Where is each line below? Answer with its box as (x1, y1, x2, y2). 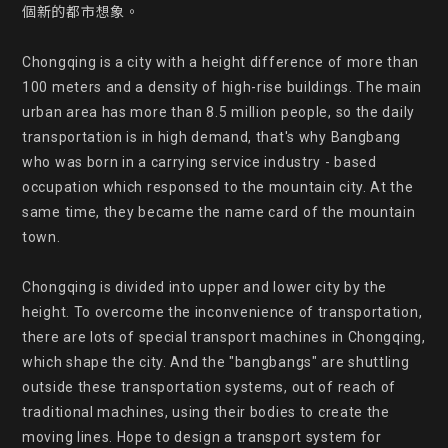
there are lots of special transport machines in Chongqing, (22, 329, 426, 345)
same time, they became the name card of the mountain (22, 204, 416, 220)
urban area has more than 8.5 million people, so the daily (22, 104, 415, 120)
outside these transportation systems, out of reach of (22, 379, 397, 395)
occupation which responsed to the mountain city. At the (22, 179, 414, 195)
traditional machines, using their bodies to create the (22, 404, 390, 420)
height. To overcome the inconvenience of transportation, (22, 304, 423, 320)
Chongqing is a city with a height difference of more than (22, 54, 419, 70)
